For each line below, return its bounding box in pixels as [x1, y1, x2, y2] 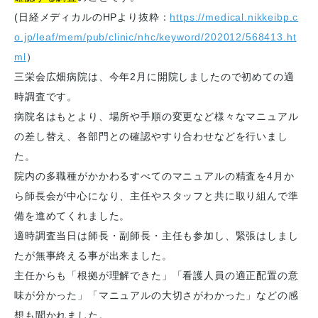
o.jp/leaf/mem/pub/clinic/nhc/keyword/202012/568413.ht [14, 31, 297, 43]
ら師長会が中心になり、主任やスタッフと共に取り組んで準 [14, 190, 299, 202]
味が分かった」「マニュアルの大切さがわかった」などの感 [14, 290, 299, 301]
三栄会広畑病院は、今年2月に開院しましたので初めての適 [14, 71, 295, 82]
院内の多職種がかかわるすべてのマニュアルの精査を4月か [14, 170, 295, 182]
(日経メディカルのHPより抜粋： [14, 11, 170, 23]
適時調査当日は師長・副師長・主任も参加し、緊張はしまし [14, 230, 299, 241]
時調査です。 [14, 91, 78, 102]
